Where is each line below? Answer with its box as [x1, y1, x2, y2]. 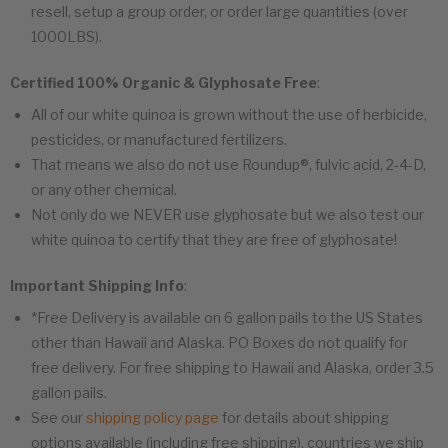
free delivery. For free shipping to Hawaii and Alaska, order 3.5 [31, 358, 434, 376]
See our [31, 408, 86, 426]
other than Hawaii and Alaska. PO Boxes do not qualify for [31, 333, 408, 351]
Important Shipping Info [10, 276, 184, 294]
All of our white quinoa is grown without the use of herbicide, [31, 105, 427, 123]
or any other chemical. [31, 180, 177, 198]
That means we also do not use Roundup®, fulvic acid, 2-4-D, [31, 155, 426, 173]
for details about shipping [219, 408, 389, 426]
